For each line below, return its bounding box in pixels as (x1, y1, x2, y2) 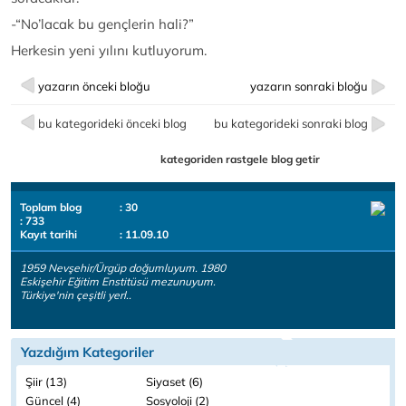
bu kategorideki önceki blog (38, 116, 187, 131)
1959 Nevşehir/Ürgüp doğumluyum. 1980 (20, 261, 226, 275)
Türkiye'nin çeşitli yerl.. (20, 288, 131, 303)
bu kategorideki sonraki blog (214, 116, 368, 131)
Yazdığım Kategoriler (21, 343, 154, 362)
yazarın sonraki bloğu (250, 79, 368, 94)
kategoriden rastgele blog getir (160, 152, 321, 167)
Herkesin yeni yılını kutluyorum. (11, 42, 207, 60)
